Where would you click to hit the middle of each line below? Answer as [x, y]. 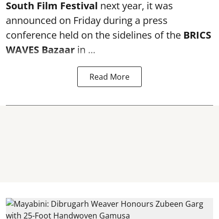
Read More [109, 77]
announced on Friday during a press [87, 20]
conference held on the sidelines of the [95, 35]
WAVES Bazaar [40, 50]
